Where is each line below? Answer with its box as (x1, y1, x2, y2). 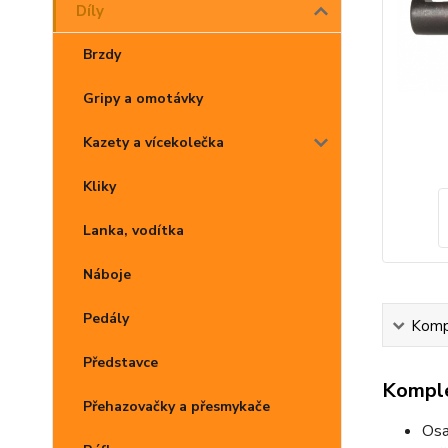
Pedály (83, 309, 129, 328)
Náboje (83, 265, 131, 284)
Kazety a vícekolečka (83, 133, 224, 152)
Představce (83, 353, 158, 372)
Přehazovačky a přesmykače (83, 397, 270, 416)
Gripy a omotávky (83, 89, 203, 108)
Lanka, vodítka (83, 221, 184, 240)
